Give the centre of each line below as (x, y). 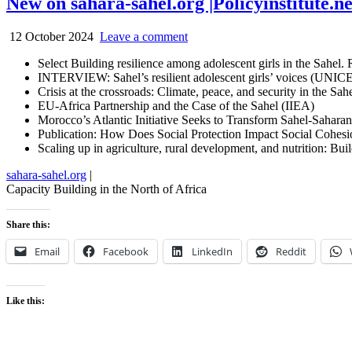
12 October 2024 (50, 36)
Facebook (126, 251)
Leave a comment (144, 36)
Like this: (26, 301)
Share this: (28, 224)
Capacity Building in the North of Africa (106, 189)
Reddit (291, 251)
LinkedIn (212, 251)
